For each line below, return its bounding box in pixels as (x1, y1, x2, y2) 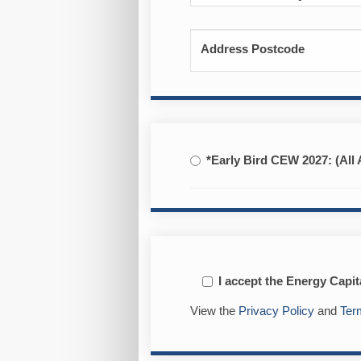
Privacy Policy (238, 305, 314, 318)
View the (189, 305, 239, 318)
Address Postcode (200, 43, 305, 56)
